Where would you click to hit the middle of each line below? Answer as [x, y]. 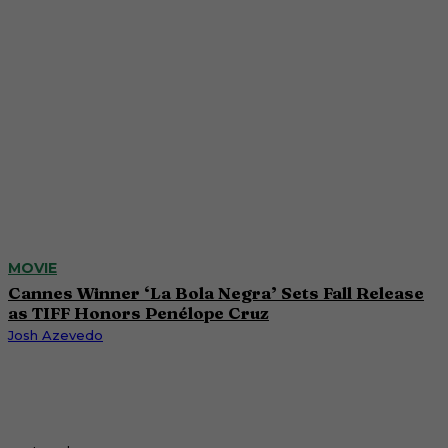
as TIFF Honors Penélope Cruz [138, 312]
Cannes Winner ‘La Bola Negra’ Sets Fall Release [216, 292]
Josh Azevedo [55, 334]
